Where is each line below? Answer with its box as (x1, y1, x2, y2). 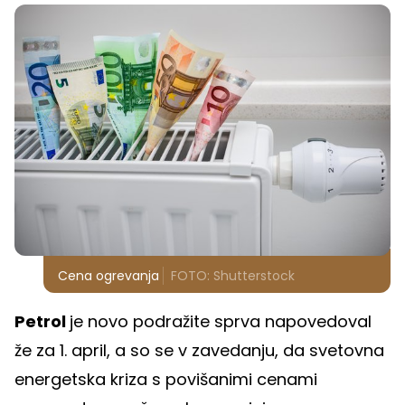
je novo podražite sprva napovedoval (70, 310, 372, 334)
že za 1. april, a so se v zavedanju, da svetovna (14, 339, 384, 363)
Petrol (14, 310, 70, 334)
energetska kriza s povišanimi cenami (14, 368, 317, 391)
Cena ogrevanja (58, 267, 159, 286)
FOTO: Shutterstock (171, 267, 295, 286)
